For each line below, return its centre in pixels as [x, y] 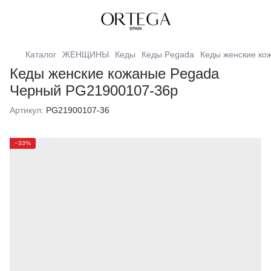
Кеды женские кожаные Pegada [114, 73]
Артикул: [27, 110]
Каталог [41, 54]
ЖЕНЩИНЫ [86, 54]
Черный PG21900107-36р [94, 90]
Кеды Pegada [168, 54]
